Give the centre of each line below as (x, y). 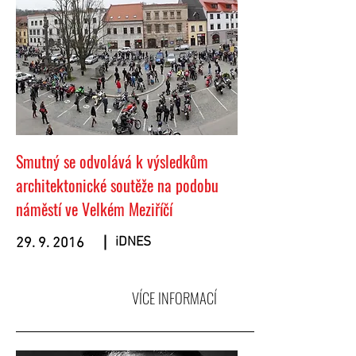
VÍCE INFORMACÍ (174, 298)
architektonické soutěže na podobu (117, 185)
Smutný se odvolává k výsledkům (112, 161)
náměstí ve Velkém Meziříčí (94, 209)
